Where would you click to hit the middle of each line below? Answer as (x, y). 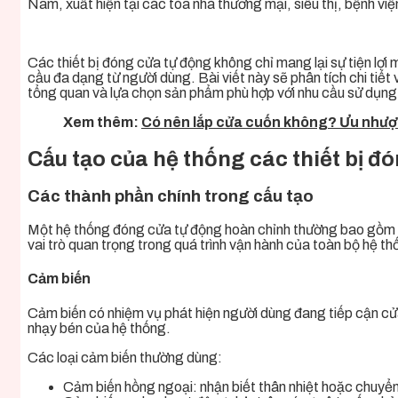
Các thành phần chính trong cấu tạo (171, 197)
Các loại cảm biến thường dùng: (125, 357)
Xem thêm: (102, 122)
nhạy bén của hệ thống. (99, 328)
